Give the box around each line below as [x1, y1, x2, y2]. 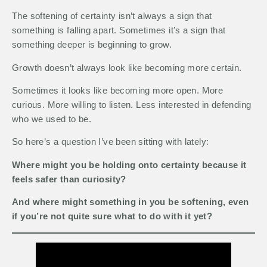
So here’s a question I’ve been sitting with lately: [12, 136, 209, 147]
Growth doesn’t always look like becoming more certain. [12, 62, 242, 73]
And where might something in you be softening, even [12, 197, 249, 207]
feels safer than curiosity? [12, 173, 126, 184]
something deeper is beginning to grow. [12, 39, 172, 50]
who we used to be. [12, 114, 92, 125]
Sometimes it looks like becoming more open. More [12, 85, 223, 96]
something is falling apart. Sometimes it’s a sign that [12, 25, 226, 36]
